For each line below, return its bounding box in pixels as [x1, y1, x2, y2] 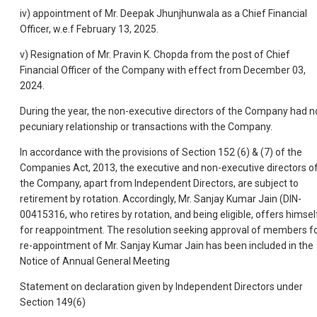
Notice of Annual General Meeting [20, 255, 170, 267]
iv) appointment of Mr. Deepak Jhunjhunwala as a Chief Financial [20, 7, 307, 19]
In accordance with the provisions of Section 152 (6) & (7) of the [20, 146, 302, 158]
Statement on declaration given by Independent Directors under [20, 280, 303, 292]
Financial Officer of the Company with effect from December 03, [20, 64, 306, 76]
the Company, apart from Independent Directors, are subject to [20, 177, 299, 189]
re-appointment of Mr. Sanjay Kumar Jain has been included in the [20, 239, 313, 251]
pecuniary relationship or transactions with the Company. [20, 120, 272, 132]
